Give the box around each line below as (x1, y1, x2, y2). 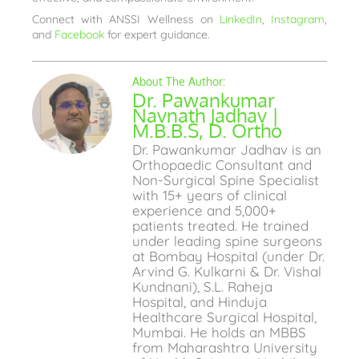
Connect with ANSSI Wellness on (32, 12, 220, 27)
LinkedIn (219, 12, 262, 27)
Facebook (54, 27, 104, 42)
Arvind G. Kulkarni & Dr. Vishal (132, 263, 321, 280)
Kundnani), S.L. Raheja (132, 278, 272, 296)
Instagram (271, 12, 325, 27)
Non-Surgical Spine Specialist (132, 171, 319, 189)
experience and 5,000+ (132, 202, 276, 220)
